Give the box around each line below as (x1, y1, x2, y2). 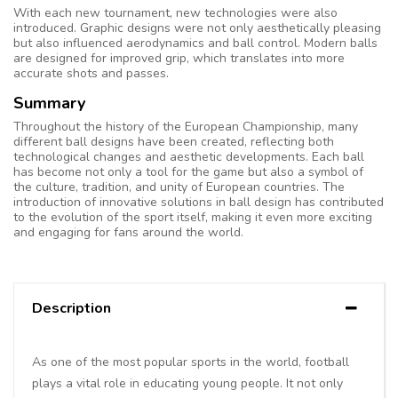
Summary (13, 92, 85, 114)
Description (32, 298, 111, 318)
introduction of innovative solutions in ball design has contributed (13, 193, 384, 211)
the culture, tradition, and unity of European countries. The (13, 178, 345, 195)
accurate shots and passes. (13, 64, 169, 82)
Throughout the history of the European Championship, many (13, 117, 358, 135)
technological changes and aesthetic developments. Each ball (13, 147, 364, 165)
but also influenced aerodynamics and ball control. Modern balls (13, 34, 378, 52)
